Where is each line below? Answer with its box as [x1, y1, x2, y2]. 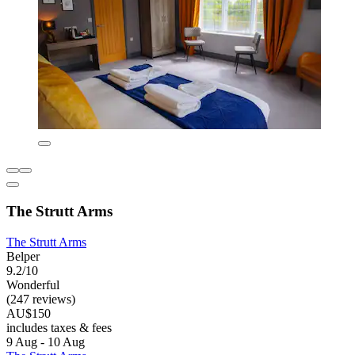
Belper [6, 249, 40, 263]
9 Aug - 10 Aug [6, 334, 85, 349]
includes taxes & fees [6, 320, 112, 334]
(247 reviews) [6, 292, 75, 306]
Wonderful [6, 277, 59, 292]
